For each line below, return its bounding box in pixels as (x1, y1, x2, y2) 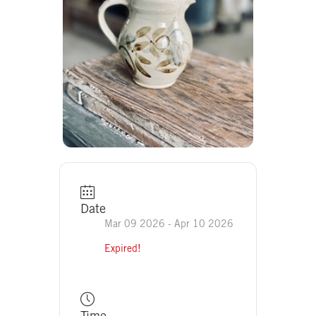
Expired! (104, 243, 141, 254)
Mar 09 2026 (104, 218, 165, 229)
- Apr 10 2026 (165, 218, 233, 229)
